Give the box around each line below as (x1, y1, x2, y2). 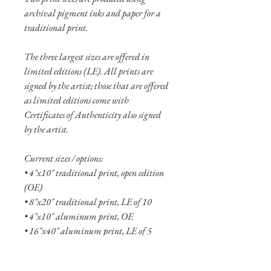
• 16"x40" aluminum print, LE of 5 (24, 224, 152, 237)
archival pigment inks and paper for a (24, 6, 161, 19)
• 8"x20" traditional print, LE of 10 (24, 195, 152, 208)
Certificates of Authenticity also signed (24, 108, 161, 121)
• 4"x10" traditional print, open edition (24, 166, 164, 179)
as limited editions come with (24, 93, 129, 106)
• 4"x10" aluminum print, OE (24, 209, 133, 223)
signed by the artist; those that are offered (24, 79, 168, 92)
